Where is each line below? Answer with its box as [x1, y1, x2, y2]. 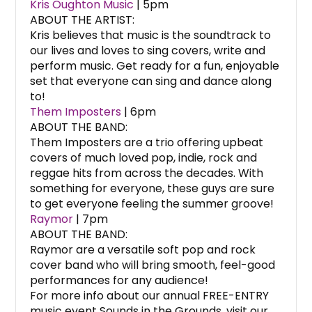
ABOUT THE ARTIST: [30, 12, 135, 29]
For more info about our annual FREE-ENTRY [30, 288, 270, 304]
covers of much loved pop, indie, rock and [30, 150, 258, 166]
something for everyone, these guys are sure [30, 180, 275, 197]
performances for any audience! [30, 272, 209, 289]
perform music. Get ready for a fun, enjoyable [30, 58, 280, 75]
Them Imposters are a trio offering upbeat [30, 134, 264, 151]
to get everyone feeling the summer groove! [30, 196, 274, 212]
